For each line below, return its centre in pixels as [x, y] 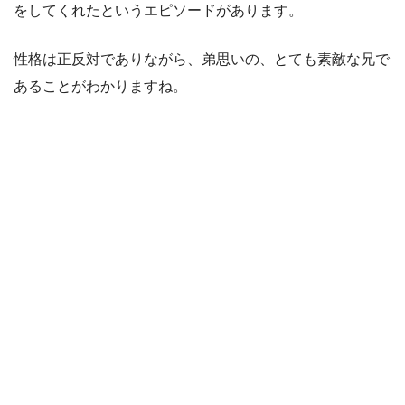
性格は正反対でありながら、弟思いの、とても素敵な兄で [202, 60]
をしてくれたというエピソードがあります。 [158, 11]
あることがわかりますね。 [100, 87]
